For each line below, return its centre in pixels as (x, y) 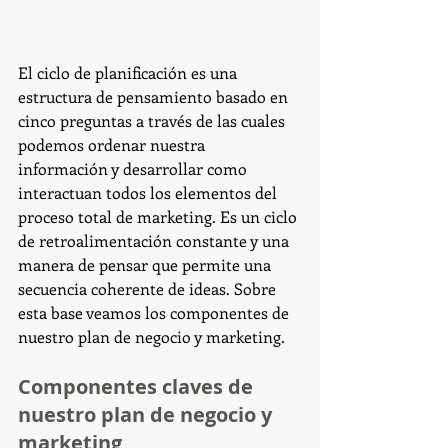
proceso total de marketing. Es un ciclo (159, 216)
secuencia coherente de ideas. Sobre (149, 288)
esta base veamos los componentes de (155, 312)
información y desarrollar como (134, 168)
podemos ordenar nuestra (113, 144)
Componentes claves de (138, 386)
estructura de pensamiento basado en (155, 96)
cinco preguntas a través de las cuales (153, 120)
